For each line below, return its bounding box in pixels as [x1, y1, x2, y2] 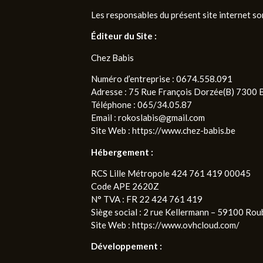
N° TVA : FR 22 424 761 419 [90, 193, 203, 204]
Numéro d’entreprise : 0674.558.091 [90, 73, 232, 85]
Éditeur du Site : [90, 31, 157, 42]
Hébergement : [90, 146, 153, 157]
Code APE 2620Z [90, 180, 159, 191]
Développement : [90, 241, 162, 252]
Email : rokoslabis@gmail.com [90, 112, 205, 123]
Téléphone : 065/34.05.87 [90, 99, 192, 110]
